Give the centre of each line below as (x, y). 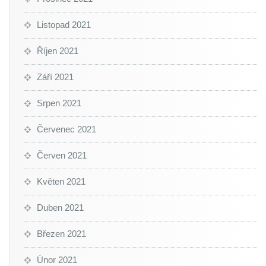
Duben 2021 (60, 208)
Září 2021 (55, 77)
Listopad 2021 (64, 25)
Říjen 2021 (58, 51)
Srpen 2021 (59, 103)
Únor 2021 (57, 260)
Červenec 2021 (66, 129)
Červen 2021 (62, 155)
